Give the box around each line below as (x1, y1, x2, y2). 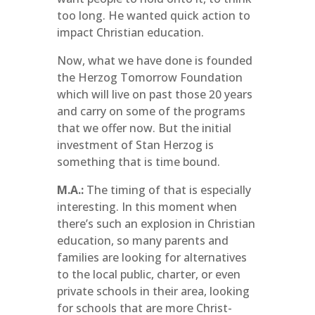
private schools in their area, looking (56, 283, 250, 299)
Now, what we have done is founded (56, 53, 252, 68)
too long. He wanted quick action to (56, 8, 250, 23)
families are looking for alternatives (56, 250, 247, 265)
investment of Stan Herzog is (56, 137, 214, 153)
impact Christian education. (56, 25, 204, 40)
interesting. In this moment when (56, 199, 237, 214)
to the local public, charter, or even (56, 266, 240, 282)
